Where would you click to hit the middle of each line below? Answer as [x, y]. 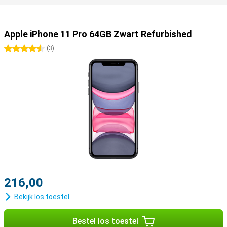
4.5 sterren [42, 49]
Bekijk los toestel [42, 197]
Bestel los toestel [105, 221]
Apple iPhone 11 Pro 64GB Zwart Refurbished [98, 34]
